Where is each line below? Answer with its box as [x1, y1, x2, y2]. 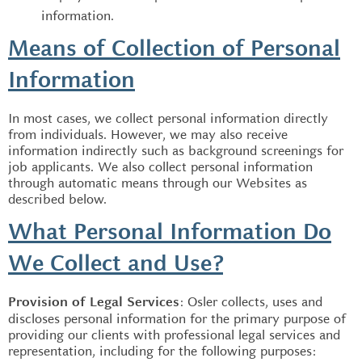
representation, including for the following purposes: [8, 343, 316, 360]
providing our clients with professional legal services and [8, 326, 340, 343]
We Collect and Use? [8, 253, 223, 277]
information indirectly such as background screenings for [8, 141, 343, 159]
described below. [8, 190, 115, 208]
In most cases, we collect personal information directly [8, 109, 328, 127]
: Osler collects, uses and [179, 293, 322, 310]
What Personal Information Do [8, 221, 331, 246]
